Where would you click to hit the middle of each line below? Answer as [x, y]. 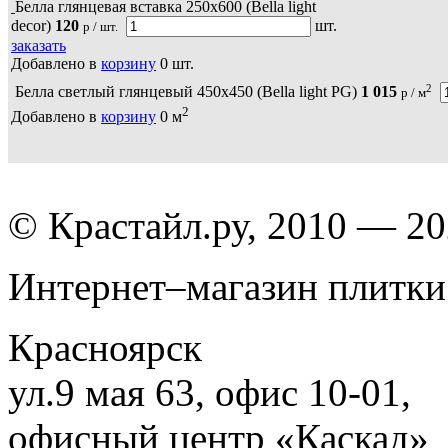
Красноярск [105, 347]
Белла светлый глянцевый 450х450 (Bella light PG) [186, 92]
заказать [38, 45]
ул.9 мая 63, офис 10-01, [209, 392]
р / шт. [100, 26]
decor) [31, 25]
